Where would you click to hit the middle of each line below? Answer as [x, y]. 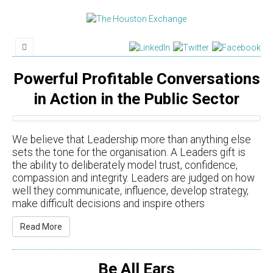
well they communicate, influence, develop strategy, [130, 190]
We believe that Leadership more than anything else [132, 139]
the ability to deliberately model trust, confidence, [125, 165]
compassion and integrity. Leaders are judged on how [133, 178]
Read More [41, 227]
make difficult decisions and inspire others [108, 203]
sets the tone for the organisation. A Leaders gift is [129, 152]
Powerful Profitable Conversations [136, 78]
